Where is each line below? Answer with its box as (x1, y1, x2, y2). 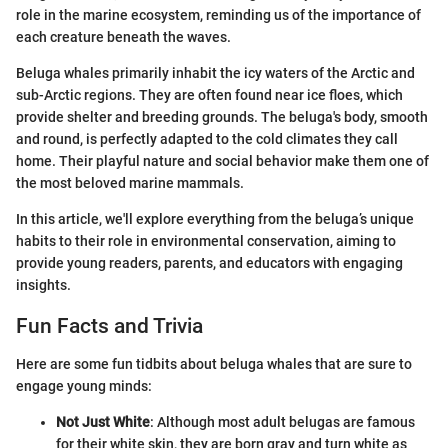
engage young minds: (16, 378, 152, 394)
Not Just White (56, 414, 150, 430)
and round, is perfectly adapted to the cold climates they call (16, 130, 398, 147)
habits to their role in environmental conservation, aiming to (16, 232, 396, 249)
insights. (16, 276, 71, 293)
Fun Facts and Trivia (16, 313, 203, 338)
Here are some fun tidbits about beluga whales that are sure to (16, 356, 412, 372)
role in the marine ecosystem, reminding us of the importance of (16, 6, 421, 23)
